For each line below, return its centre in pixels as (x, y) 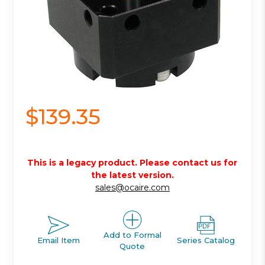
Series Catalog (206, 240)
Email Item (59, 240)
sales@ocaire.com (132, 187)
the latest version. (132, 175)
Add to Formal (132, 235)
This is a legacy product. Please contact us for (132, 162)
